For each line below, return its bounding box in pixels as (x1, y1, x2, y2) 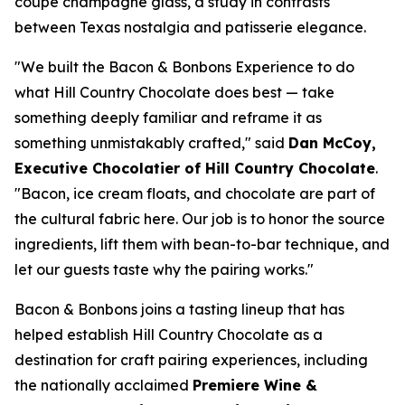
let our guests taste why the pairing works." (14, 260, 314, 279)
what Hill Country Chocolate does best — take (14, 83, 334, 102)
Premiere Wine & (193, 376, 317, 395)
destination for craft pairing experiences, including (14, 351, 368, 370)
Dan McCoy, (288, 134, 376, 153)
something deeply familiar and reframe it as (14, 108, 322, 127)
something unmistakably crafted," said (14, 134, 288, 153)
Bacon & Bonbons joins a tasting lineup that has (14, 300, 344, 319)
